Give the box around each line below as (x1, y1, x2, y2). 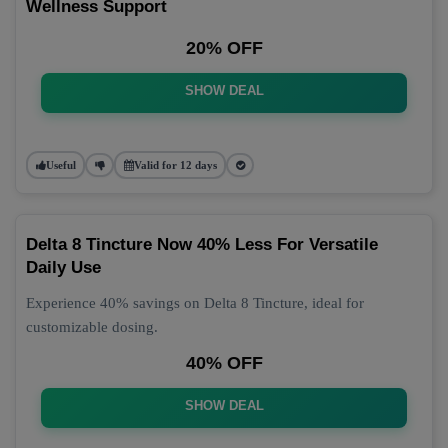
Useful (45, 158, 76, 171)
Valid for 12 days (133, 158, 217, 171)
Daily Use (26, 258, 101, 277)
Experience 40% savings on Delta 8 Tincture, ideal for (26, 295, 364, 311)
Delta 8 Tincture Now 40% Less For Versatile (26, 235, 378, 254)
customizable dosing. (26, 319, 158, 335)
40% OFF (185, 353, 263, 373)
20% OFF (185, 38, 263, 58)
